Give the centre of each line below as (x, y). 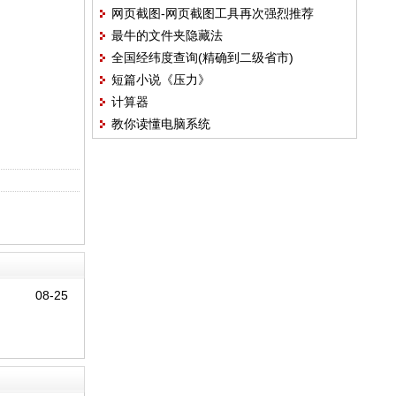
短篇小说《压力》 (160, 80)
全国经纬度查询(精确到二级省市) (202, 57)
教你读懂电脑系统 (160, 124)
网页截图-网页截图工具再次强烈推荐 (212, 13)
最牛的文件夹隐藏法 (167, 35)
